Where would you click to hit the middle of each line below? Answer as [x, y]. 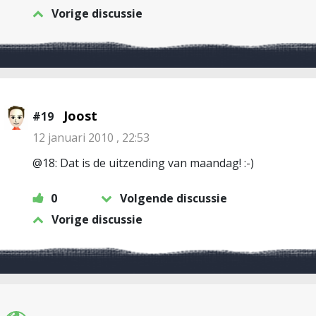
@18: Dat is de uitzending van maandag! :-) [143, 163]
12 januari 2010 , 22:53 [91, 138]
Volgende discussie [174, 198]
